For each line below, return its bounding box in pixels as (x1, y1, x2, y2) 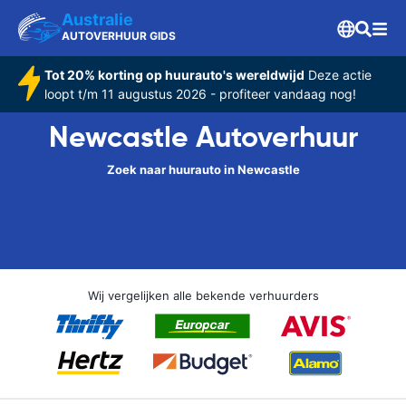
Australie (62, 10, 133, 29)
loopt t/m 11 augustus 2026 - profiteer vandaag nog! (43, 86, 356, 101)
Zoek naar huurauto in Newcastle (106, 162, 300, 177)
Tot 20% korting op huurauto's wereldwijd (43, 67, 304, 82)
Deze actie (304, 67, 372, 82)
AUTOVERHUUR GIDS (62, 29, 176, 43)
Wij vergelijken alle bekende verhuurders (87, 288, 319, 303)
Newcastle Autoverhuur (48, 119, 358, 155)
